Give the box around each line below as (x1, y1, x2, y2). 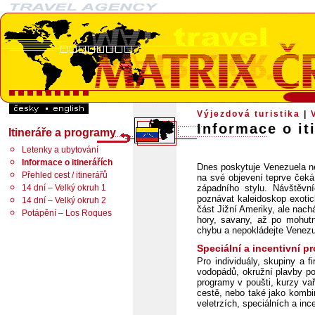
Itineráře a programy (8, 127, 116, 139)
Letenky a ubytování (22, 145, 98, 155)
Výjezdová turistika (197, 109, 300, 119)
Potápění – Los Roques (22, 208, 112, 218)
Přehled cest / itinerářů (22, 170, 108, 180)
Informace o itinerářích (22, 157, 112, 167)
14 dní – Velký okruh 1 (22, 183, 106, 193)
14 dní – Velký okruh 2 (22, 195, 106, 205)
